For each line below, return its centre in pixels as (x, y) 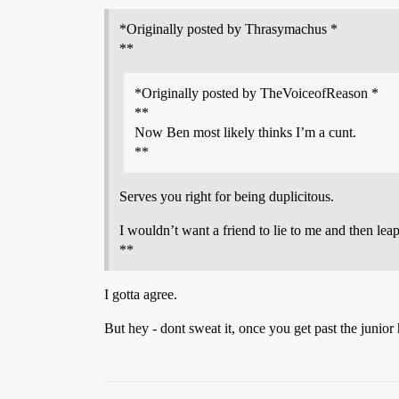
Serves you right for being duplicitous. (227, 196)
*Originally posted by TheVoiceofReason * (256, 93)
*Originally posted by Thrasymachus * (228, 29)
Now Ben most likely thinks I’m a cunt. (245, 132)
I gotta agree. (141, 294)
